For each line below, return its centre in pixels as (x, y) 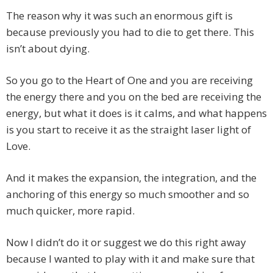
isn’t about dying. (48, 49)
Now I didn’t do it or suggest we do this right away (126, 243)
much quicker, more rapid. (70, 211)
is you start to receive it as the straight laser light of (129, 130)
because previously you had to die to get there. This (130, 32)
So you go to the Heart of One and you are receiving (129, 80)
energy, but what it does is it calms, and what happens (136, 113)
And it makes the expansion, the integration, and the (131, 178)
